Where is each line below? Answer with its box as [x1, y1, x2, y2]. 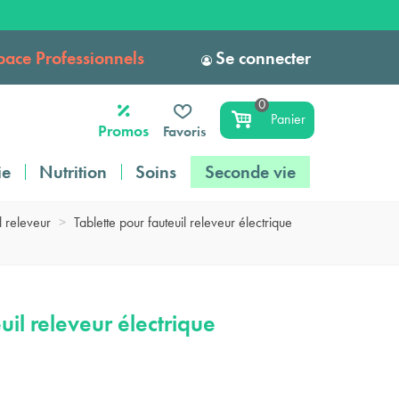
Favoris [163, 121, 207, 141]
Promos [98, 119, 150, 141]
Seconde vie [205, 160, 296, 183]
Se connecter [216, 45, 311, 69]
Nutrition [39, 160, 107, 183]
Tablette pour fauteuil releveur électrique [74, 213, 292, 232]
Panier [271, 110, 305, 128]
